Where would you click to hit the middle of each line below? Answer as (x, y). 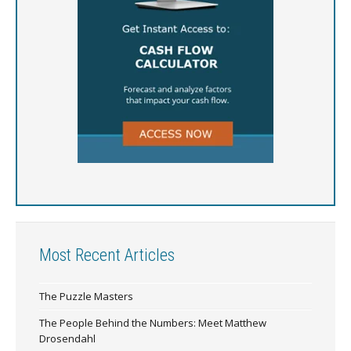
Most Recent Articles (107, 255)
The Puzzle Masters (86, 297)
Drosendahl (67, 339)
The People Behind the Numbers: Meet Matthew (153, 323)
